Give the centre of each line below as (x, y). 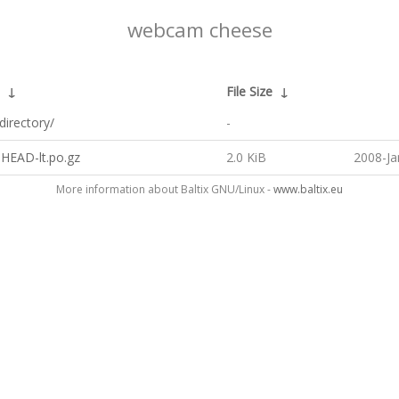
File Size (249, 91)
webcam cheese (199, 30)
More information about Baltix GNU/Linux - (165, 189)
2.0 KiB (246, 157)
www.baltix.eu (308, 189)
